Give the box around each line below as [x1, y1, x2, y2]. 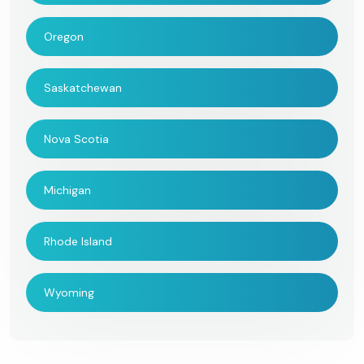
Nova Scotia [44, 131, 109, 146]
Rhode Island [44, 233, 112, 249]
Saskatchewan [44, 80, 122, 95]
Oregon [44, 28, 84, 44]
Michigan [44, 182, 91, 197]
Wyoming [44, 284, 94, 300]
